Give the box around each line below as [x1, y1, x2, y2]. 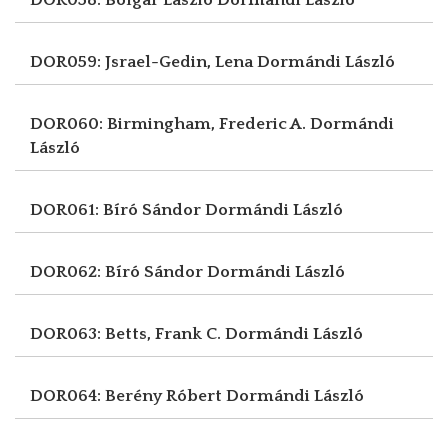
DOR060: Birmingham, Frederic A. [30, 114, 310, 133]
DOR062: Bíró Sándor [30, 262, 207, 281]
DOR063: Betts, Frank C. [30, 324, 225, 343]
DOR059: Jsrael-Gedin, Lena [30, 52, 257, 71]
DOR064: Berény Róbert [30, 386, 226, 405]
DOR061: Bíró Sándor [30, 200, 205, 219]
